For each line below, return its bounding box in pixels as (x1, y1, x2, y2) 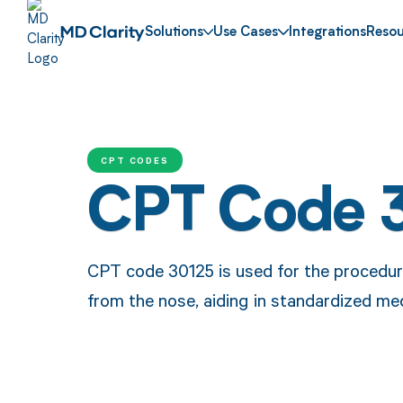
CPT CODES (100, 153, 170, 166)
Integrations (289, 26, 367, 40)
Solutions (144, 26, 203, 40)
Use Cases (213, 26, 279, 40)
